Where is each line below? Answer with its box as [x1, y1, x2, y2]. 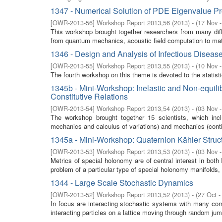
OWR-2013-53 [53, 147, 93, 156]
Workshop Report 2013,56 [97, 18, 170, 27]
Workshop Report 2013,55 [97, 61, 170, 70]
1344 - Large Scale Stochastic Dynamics [51, 177, 193, 188]
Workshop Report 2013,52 [97, 190, 170, 199]
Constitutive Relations [51, 91, 128, 102]
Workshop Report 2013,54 [97, 104, 170, 113]
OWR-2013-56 [53, 18, 93, 27]
